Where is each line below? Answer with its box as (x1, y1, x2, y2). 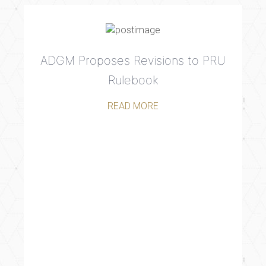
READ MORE (107, 100, 159, 112)
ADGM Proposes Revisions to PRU (40, 53, 226, 68)
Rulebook (107, 73, 159, 88)
